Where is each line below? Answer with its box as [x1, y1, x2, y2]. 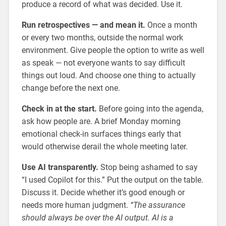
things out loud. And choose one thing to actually [21, 71, 196, 81]
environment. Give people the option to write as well [21, 45, 204, 55]
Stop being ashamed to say [98, 162, 198, 173]
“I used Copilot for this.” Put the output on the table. [21, 175, 203, 185]
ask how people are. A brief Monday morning [21, 117, 181, 127]
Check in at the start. [21, 104, 97, 114]
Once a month [145, 20, 197, 30]
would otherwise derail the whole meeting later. [21, 142, 188, 152]
